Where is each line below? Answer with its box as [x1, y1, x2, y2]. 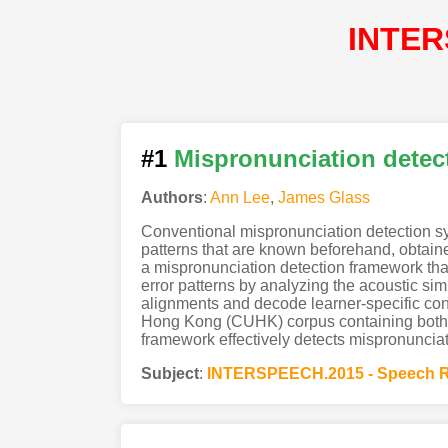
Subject [140, 364, 199, 382]
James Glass [277, 188, 370, 206]
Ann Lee [209, 188, 270, 206]
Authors [140, 188, 203, 206]
